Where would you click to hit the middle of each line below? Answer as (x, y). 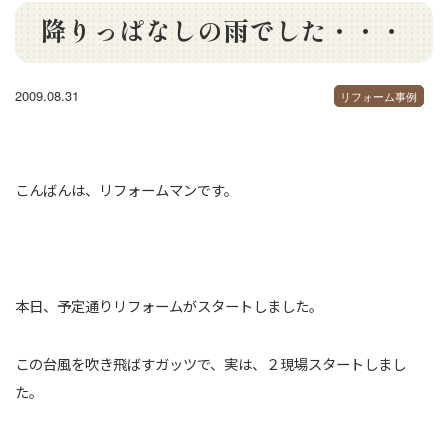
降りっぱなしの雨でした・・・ (222, 29)
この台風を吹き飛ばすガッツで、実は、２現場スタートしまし (210, 363)
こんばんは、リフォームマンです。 (126, 189)
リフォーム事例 (379, 95)
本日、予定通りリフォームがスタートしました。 (169, 305)
